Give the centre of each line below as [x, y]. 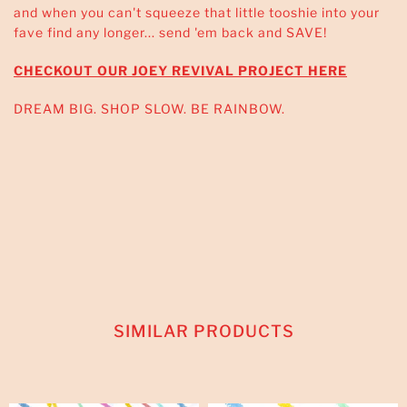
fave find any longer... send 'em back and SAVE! [170, 32]
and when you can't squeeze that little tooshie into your [197, 12]
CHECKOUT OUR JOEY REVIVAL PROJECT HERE [180, 70]
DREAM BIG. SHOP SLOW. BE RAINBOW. [149, 108]
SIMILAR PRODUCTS [203, 331]
